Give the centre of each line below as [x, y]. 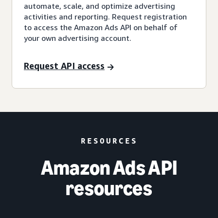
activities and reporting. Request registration [105, 16]
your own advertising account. [78, 38]
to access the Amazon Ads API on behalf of [101, 27]
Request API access [64, 66]
